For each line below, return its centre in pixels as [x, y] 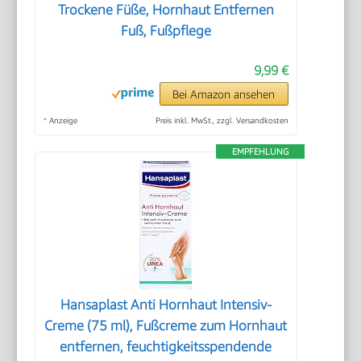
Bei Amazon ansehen [224, 94]
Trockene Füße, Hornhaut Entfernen [166, 10]
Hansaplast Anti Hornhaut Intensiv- [166, 305]
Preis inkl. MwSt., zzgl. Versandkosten [222, 120]
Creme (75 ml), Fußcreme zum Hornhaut [166, 326]
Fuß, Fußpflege [166, 31]
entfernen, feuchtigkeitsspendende [166, 346]
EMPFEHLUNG [260, 151]
